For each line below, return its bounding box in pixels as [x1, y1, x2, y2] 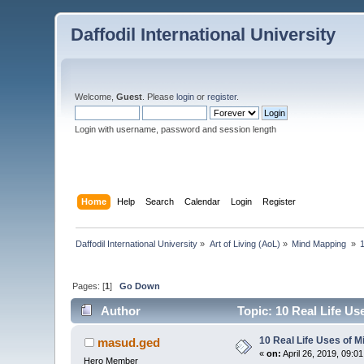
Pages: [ [72, 280, 106, 291]
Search [145, 196, 174, 206]
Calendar [184, 196, 220, 206]
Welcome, [75, 92, 117, 102]
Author [100, 304, 141, 318]
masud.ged [97, 336, 160, 350]
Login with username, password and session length [75, 124, 277, 134]
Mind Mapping [292, 238, 349, 249]
